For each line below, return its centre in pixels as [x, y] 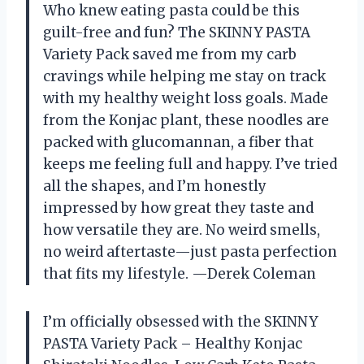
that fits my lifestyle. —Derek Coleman [180, 273]
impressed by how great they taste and [178, 208]
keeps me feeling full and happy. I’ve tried [190, 164]
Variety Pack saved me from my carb [170, 54]
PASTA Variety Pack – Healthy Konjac [173, 343]
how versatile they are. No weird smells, [182, 230]
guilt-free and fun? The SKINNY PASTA [177, 32]
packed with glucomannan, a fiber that [178, 142]
